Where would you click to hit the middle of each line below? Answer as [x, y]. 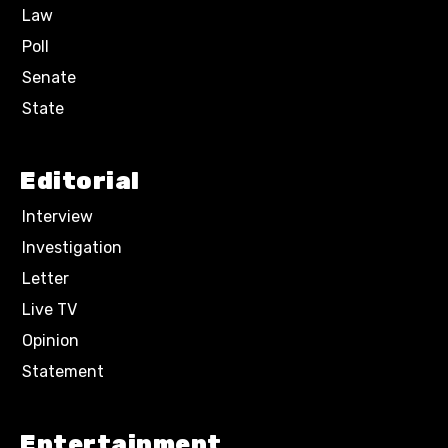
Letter [45, 278]
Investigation [72, 247]
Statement [63, 371]
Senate [49, 77]
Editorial [80, 181]
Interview [57, 216]
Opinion [50, 340]
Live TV [49, 309]
